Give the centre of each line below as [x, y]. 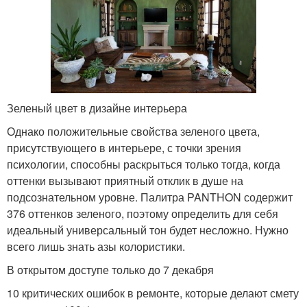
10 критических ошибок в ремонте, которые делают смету [153, 293]
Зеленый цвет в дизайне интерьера [97, 108]
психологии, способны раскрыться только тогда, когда [144, 164]
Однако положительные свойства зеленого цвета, [133, 131]
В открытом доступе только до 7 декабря [110, 270]
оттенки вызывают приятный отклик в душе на [125, 181]
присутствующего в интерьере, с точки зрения [124, 148]
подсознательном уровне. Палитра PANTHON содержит [150, 197]
